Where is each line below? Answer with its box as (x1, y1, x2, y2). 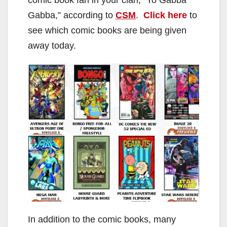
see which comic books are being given (28, 25, 186, 35)
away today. (28, 40, 76, 51)
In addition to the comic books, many (28, 214, 176, 224)
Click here (143, 10, 187, 20)
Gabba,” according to (28, 10, 116, 20)
